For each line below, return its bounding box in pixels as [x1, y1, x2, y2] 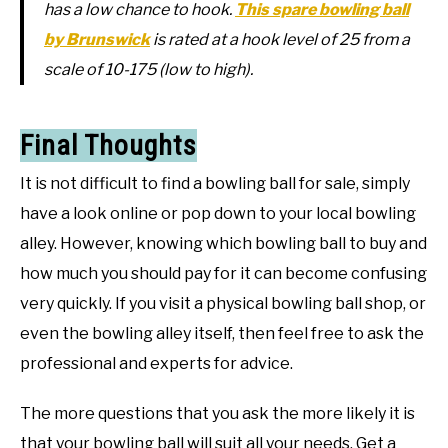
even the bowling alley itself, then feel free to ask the [20, 324, 424, 344]
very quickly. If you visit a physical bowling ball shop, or [20, 294, 426, 314]
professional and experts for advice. [20, 354, 296, 374]
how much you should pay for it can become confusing [20, 264, 427, 284]
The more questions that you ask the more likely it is [20, 404, 415, 424]
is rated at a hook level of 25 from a [150, 30, 410, 50]
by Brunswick [44, 30, 150, 50]
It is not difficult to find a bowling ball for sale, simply [20, 174, 410, 194]
